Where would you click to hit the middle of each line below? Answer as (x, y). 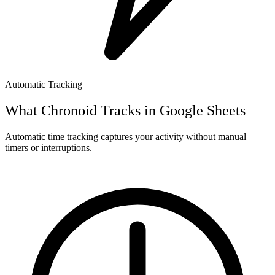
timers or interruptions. (48, 147)
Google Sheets (203, 110)
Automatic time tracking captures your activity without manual (126, 136)
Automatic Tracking (44, 84)
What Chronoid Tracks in (80, 110)
